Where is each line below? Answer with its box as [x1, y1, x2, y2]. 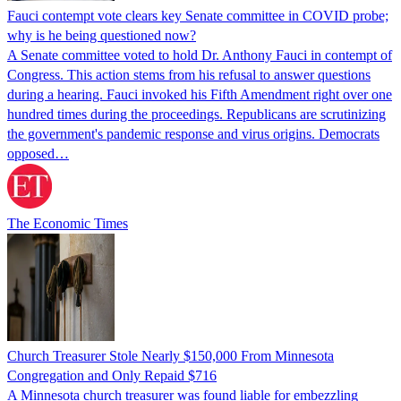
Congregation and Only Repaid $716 [7, 367, 217, 383]
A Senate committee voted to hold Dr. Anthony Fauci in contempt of [7, 47, 392, 63]
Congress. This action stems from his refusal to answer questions [7, 66, 371, 82]
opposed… [7, 145, 69, 161]
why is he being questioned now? [7, 27, 196, 43]
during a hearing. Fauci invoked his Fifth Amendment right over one [7, 86, 392, 102]
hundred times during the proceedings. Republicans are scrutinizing [7, 106, 386, 122]
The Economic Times [7, 215, 128, 231]
